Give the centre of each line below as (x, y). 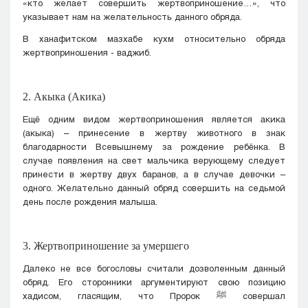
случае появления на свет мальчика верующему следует (154, 160)
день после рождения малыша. (90, 201)
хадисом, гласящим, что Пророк (120, 295)
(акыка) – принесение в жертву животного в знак (154, 132)
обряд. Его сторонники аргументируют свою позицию (154, 282)
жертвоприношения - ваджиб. (87, 52)
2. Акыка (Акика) (64, 96)
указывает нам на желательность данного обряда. (132, 16)
